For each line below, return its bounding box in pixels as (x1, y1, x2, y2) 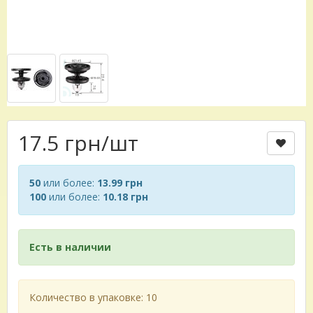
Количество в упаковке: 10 (29, 290, 157, 304)
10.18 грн (103, 189, 148, 203)
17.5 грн (18, 128, 101, 157)
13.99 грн (97, 175, 143, 189)
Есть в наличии (29, 240, 111, 254)
